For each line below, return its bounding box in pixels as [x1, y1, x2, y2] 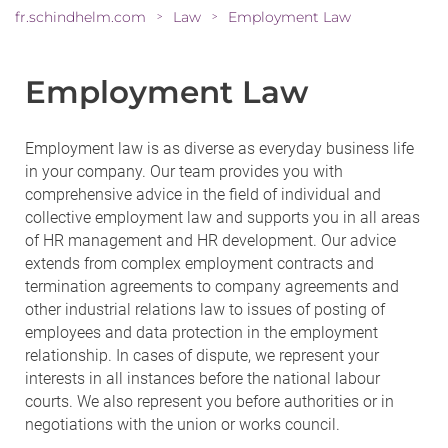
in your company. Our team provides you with [25, 161, 343, 181]
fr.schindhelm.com [15, 7, 146, 26]
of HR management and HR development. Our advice [25, 230, 396, 250]
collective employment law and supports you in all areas [25, 207, 420, 227]
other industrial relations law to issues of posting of [25, 299, 385, 319]
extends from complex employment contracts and [25, 253, 374, 273]
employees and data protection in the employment [25, 322, 378, 342]
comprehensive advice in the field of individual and [25, 184, 381, 204]
